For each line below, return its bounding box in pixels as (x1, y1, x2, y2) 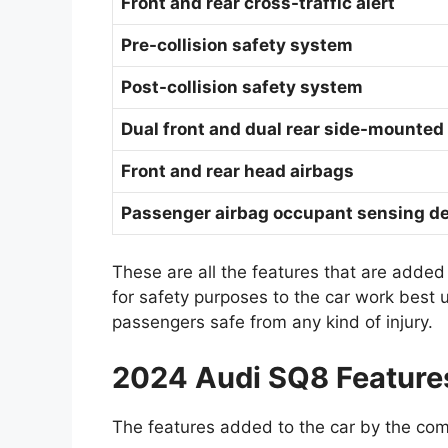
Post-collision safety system (121, 76, 363, 97)
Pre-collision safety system (121, 34, 353, 55)
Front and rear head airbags (121, 160, 354, 181)
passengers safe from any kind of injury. (112, 312, 433, 333)
